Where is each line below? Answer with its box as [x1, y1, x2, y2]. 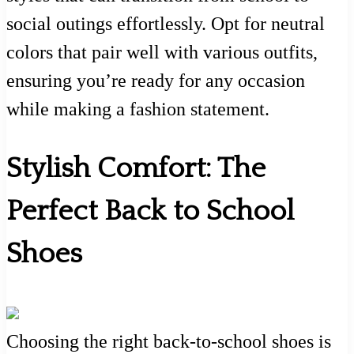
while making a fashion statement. [6, 99, 269, 120]
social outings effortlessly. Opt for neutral [6, 13, 325, 35]
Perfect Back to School [6, 195, 294, 228]
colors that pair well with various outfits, [6, 42, 318, 63]
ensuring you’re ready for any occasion [6, 70, 305, 92]
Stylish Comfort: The [6, 153, 265, 185]
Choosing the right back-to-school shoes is [6, 331, 331, 352]
